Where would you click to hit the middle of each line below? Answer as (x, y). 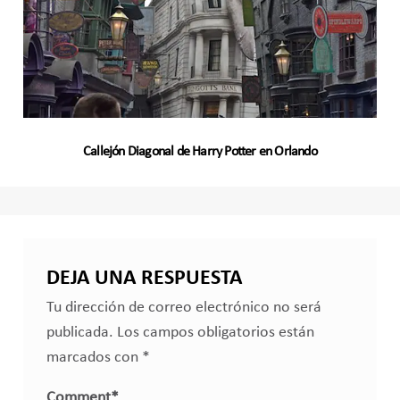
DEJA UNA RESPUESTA (144, 278)
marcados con (94, 357)
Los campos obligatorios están (215, 332)
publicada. (79, 332)
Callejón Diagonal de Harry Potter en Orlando (200, 152)
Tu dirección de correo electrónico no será (183, 307)
